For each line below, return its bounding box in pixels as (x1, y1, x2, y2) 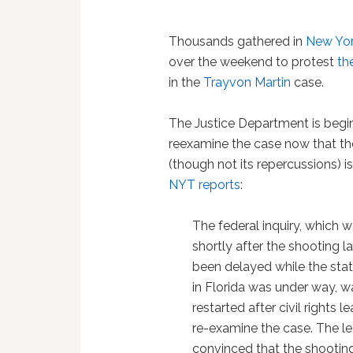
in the (169, 75, 204, 90)
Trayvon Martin (203, 75, 292, 90)
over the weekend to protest (169, 54, 338, 69)
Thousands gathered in (169, 34, 307, 49)
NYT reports (169, 177, 241, 192)
